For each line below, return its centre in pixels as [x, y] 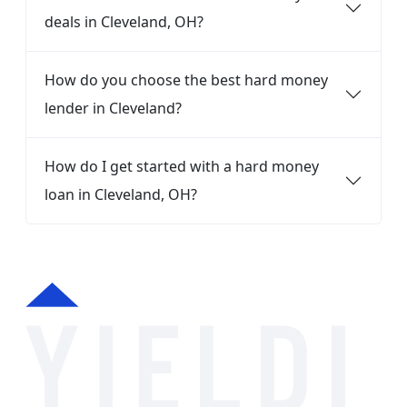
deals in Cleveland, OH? [124, 22]
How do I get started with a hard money [182, 166]
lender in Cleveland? [113, 108]
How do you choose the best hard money [186, 80]
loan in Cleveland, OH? [121, 194]
